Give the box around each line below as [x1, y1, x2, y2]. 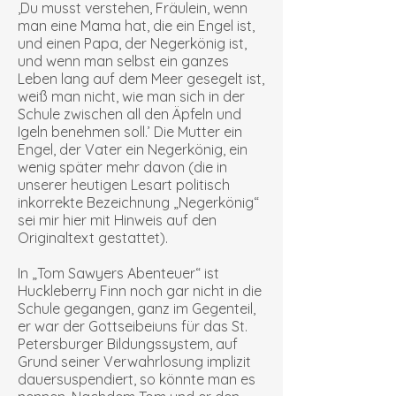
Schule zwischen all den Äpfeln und [18, 105, 241, 123]
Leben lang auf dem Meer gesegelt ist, [18, 70, 264, 88]
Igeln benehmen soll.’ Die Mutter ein [18, 123, 242, 141]
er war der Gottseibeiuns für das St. [18, 317, 247, 335]
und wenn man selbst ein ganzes [18, 52, 229, 70]
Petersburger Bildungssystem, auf [18, 335, 238, 353]
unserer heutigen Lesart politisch [18, 176, 230, 194]
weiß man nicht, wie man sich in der [18, 88, 245, 105]
